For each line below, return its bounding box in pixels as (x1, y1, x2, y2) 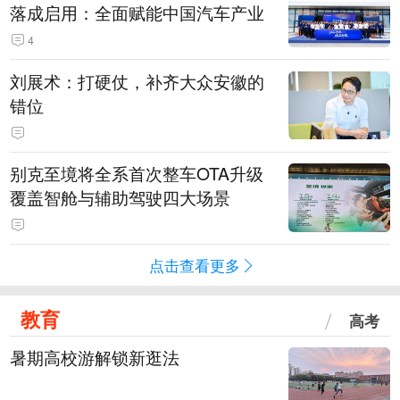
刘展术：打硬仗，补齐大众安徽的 (10, 68, 265, 94)
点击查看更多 (149, 254, 241, 277)
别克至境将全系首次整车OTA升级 (10, 161, 264, 187)
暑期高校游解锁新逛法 (10, 345, 180, 371)
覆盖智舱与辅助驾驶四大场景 (10, 185, 231, 211)
